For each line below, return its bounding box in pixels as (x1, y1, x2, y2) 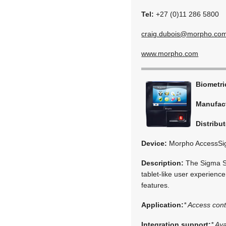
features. (141, 181, 170, 189)
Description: (141, 158, 184, 167)
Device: (141, 139, 167, 147)
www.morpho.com (141, 49, 199, 58)
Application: (141, 200, 184, 209)
